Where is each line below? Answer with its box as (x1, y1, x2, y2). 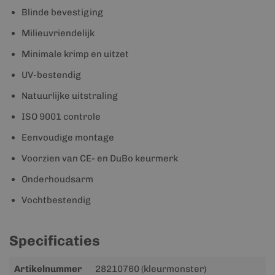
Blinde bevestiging (21, 7, 103, 18)
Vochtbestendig (21, 195, 91, 206)
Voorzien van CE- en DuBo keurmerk (21, 153, 178, 164)
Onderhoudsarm (21, 174, 93, 185)
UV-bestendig (21, 69, 81, 80)
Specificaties (9, 232, 100, 249)
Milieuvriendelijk (21, 28, 95, 39)
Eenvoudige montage (21, 132, 114, 143)
